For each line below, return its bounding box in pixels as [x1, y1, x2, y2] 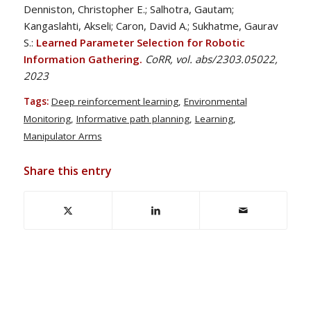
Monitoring [23, 112, 71, 126]
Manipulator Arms [23, 130, 102, 143]
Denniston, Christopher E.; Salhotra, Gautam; [23, 1, 234, 16]
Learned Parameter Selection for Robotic [35, 35, 245, 49]
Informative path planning [76, 112, 190, 126]
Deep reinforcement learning [51, 95, 178, 108]
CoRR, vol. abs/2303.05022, [144, 51, 278, 66]
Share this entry [23, 163, 112, 179]
